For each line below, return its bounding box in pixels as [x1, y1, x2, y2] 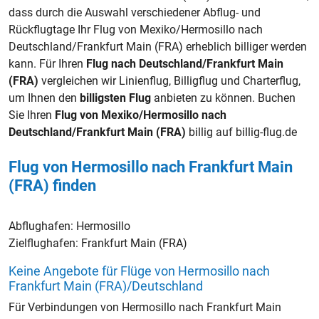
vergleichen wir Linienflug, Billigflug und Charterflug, [38, 73, 300, 88]
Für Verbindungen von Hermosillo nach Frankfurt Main [9, 300, 281, 314]
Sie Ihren [9, 108, 55, 122]
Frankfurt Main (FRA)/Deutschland [9, 278, 203, 293]
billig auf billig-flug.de [186, 125, 297, 139]
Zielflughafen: [9, 236, 81, 250]
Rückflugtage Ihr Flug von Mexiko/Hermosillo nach [9, 22, 263, 36]
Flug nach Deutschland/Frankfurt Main [86, 56, 283, 70]
